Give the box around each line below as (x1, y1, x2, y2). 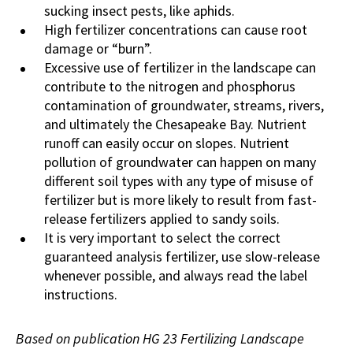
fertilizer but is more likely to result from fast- (44, 191, 317, 210)
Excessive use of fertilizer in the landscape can (44, 58, 316, 77)
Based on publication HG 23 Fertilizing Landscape (16, 329, 304, 348)
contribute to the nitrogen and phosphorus (44, 77, 295, 96)
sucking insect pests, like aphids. (44, 2, 235, 20)
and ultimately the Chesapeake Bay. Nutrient (44, 115, 307, 134)
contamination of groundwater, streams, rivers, (44, 96, 324, 115)
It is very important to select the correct (44, 229, 281, 247)
